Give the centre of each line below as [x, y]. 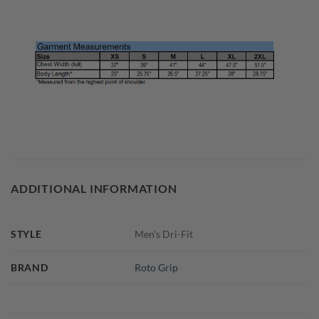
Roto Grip [157, 268]
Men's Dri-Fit [164, 234]
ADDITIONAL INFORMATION [94, 189]
